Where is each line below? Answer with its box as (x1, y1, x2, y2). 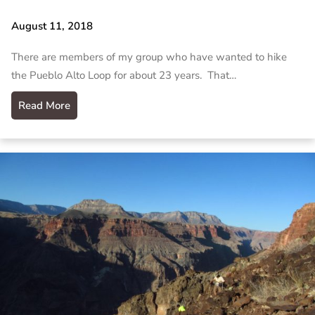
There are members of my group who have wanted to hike (11, 49, 287, 64)
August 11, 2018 (11, 19, 93, 34)
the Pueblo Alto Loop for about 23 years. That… (11, 67, 236, 82)
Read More (18, 98, 70, 112)
